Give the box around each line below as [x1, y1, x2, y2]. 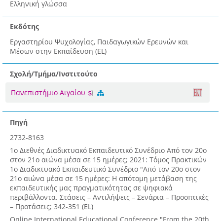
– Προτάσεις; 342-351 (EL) [10, 202, 93, 212]
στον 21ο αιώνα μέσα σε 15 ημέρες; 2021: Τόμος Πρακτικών [10, 155, 207, 165]
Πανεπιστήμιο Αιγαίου [11, 88, 87, 98]
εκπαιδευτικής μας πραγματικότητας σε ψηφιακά [10, 183, 173, 193]
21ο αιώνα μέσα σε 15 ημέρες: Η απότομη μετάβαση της [10, 174, 197, 184]
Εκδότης [10, 22, 39, 32]
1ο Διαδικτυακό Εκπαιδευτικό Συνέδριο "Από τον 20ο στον [10, 164, 201, 174]
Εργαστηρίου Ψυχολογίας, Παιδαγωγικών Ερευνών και [10, 37, 188, 47]
